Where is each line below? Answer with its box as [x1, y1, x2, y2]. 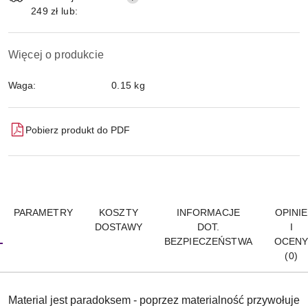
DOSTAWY [94, 221, 142, 232]
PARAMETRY [13, 207, 73, 218]
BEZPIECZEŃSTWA [164, 236, 252, 247]
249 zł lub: [31, 5, 78, 16]
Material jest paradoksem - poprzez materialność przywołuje [8, 294, 300, 306]
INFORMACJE [176, 207, 241, 218]
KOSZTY [98, 207, 138, 218]
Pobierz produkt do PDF [25, 124, 130, 135]
